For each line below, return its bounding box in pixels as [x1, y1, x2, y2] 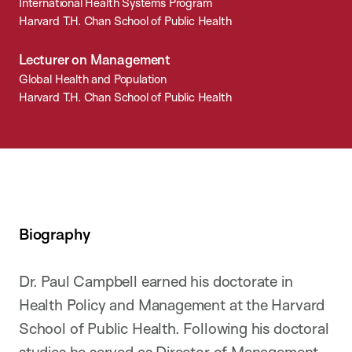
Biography [19, 223, 90, 244]
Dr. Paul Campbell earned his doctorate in [19, 272, 293, 291]
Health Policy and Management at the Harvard [19, 295, 325, 315]
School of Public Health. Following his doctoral [19, 319, 329, 339]
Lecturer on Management [19, 51, 170, 68]
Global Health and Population [19, 71, 167, 87]
